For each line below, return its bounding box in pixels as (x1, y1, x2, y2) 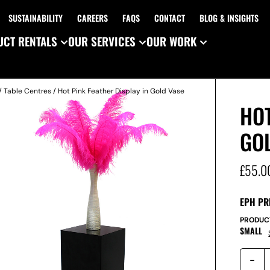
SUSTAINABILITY (8, 11, 63, 24)
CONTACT (154, 11, 185, 24)
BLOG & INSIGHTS (199, 11, 259, 24)
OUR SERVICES (68, 33, 136, 49)
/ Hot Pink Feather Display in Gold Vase (51, 86, 184, 96)
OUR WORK (146, 33, 196, 49)
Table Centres (4, 86, 51, 96)
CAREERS (77, 11, 108, 24)
